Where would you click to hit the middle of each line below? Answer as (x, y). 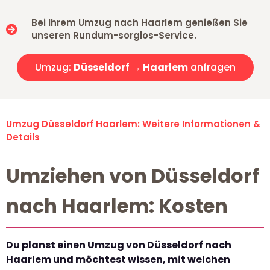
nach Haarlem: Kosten (117, 206)
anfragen (212, 67)
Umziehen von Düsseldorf (133, 176)
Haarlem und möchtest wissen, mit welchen (118, 260)
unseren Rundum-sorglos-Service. (114, 36)
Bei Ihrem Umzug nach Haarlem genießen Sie (139, 23)
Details (23, 137)
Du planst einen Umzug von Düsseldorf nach (119, 245)
